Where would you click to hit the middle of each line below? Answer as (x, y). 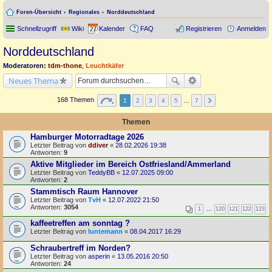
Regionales (84, 12)
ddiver (98, 145)
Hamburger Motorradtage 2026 (87, 137)
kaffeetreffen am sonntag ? (80, 223)
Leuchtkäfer (105, 66)
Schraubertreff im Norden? (80, 248)
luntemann (105, 231)
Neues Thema (33, 80)
